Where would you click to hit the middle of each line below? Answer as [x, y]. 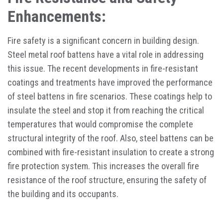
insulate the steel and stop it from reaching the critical [106, 110]
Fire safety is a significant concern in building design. [103, 41]
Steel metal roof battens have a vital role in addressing [106, 55]
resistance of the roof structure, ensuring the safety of [107, 180]
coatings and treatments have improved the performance [110, 82]
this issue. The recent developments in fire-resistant [103, 68]
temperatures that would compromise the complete [100, 124]
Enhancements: [57, 16]
